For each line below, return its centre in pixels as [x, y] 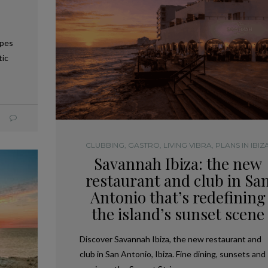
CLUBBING [105, 145]
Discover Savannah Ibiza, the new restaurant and [170, 239]
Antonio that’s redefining [178, 197]
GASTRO [144, 145]
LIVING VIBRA [188, 145]
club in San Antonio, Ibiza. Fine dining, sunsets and [172, 254]
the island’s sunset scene [178, 214]
